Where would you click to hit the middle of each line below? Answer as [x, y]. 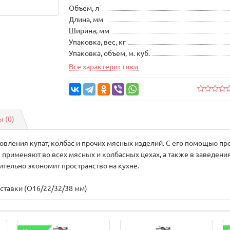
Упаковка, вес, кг [98, 42]
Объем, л [84, 8]
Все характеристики [104, 67]
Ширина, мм [89, 31]
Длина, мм [86, 20]
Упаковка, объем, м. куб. [110, 53]
